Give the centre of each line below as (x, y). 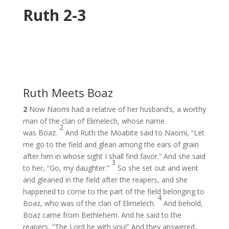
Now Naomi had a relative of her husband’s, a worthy (117, 109)
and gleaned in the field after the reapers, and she (105, 180)
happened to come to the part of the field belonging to (113, 191)
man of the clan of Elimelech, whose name (94, 121)
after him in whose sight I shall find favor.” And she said (114, 156)
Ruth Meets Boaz (68, 93)
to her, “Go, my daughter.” (67, 168)
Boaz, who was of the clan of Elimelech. (90, 203)
